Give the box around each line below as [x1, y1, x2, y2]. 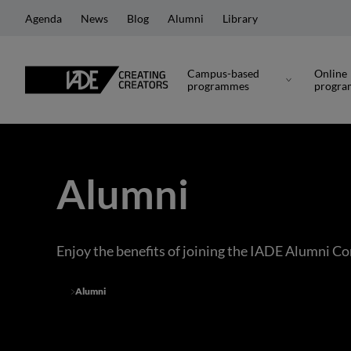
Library [223, 11, 258, 25]
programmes [187, 79, 250, 92]
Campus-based [187, 67, 260, 80]
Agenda [25, 11, 62, 25]
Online [314, 67, 348, 80]
